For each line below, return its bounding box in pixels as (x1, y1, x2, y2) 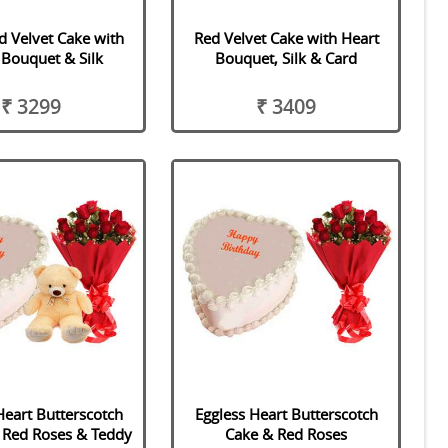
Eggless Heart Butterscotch (194, 403, 378, 424)
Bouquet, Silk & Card (215, 48, 358, 69)
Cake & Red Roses (225, 423, 348, 444)
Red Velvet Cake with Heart (193, 28, 379, 49)
